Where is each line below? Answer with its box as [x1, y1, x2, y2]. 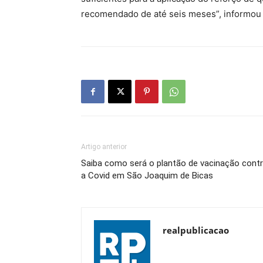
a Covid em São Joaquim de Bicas [81, 170, 213, 181]
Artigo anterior [81, 143, 127, 151]
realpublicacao [163, 224, 229, 237]
